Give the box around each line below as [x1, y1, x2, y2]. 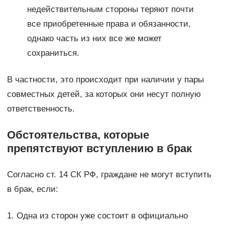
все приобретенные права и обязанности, [27, 19, 191, 29]
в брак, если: [7, 184, 58, 194]
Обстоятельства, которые [7, 129, 149, 142]
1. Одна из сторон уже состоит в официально [7, 211, 188, 221]
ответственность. [7, 104, 75, 114]
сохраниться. [27, 48, 79, 58]
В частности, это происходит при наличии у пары [7, 75, 204, 85]
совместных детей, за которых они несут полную [7, 89, 201, 99]
